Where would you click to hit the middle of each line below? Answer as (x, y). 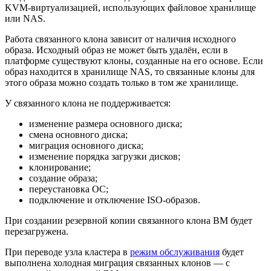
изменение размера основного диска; (106, 123)
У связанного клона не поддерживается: (88, 103)
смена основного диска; (78, 134)
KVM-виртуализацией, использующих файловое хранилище (130, 7)
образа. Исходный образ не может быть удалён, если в (116, 50)
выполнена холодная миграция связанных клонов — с (117, 263)
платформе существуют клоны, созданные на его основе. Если (134, 60)
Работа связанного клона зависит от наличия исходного (120, 39)
